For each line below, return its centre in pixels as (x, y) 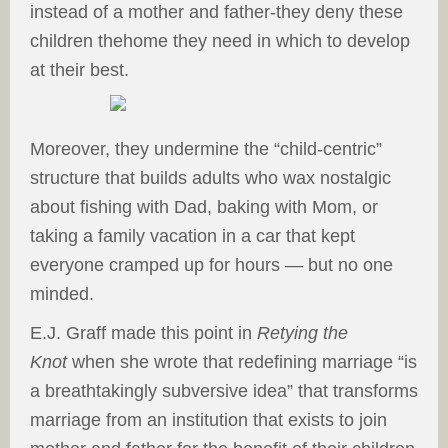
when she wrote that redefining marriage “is (242, 362)
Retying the (302, 333)
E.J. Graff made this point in (143, 333)
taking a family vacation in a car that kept (192, 236)
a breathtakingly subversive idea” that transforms (224, 391)
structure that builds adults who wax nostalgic (210, 178)
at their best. (79, 70)
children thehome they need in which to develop (220, 41)
